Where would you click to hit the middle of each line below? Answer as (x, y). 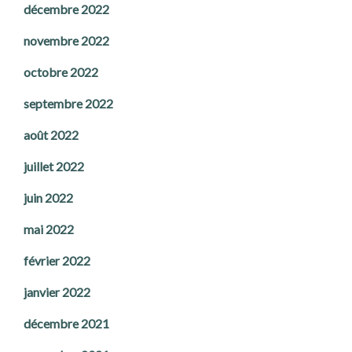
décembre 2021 (66, 324)
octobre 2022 (61, 72)
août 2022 (51, 135)
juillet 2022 (54, 167)
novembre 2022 (66, 41)
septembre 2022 (68, 104)
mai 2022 (49, 229)
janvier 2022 (57, 292)
